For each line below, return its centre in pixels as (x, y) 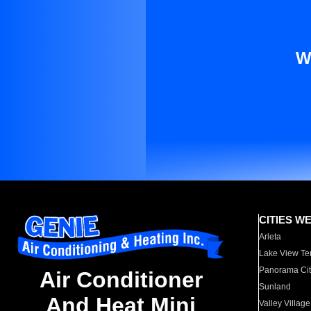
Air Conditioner (121, 280)
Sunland (275, 287)
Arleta (270, 237)
